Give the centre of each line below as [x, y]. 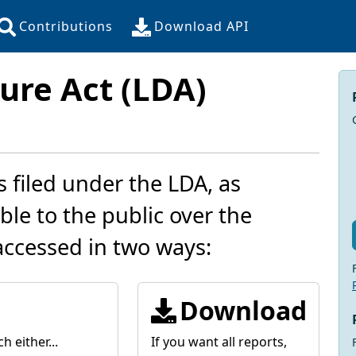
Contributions [66, 26]
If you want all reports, [219, 341]
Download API [201, 26]
